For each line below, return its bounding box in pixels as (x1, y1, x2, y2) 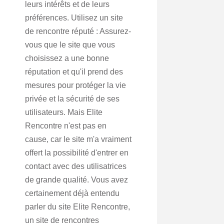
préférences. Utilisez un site (25, 13, 123, 22)
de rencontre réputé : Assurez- (25, 27, 131, 35)
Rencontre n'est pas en (25, 121, 106, 130)
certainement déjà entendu (25, 189, 119, 197)
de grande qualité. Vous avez (25, 175, 128, 184)
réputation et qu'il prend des (25, 67, 123, 76)
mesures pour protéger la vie (25, 81, 126, 89)
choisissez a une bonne (25, 54, 109, 62)
